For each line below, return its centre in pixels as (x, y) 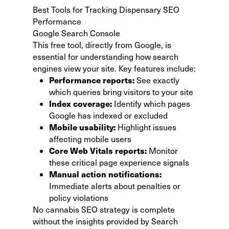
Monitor (162, 150)
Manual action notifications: (105, 174)
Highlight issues (146, 127)
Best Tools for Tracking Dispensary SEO (106, 9)
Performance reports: (92, 80)
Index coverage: (81, 103)
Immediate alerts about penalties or (115, 186)
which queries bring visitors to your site (121, 91)
